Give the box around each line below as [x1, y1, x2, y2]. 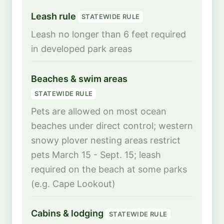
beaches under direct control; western [31, 120, 193, 131]
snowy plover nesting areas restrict [31, 134, 180, 145]
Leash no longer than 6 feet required [31, 28, 186, 39]
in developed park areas [31, 43, 132, 54]
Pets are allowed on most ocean [31, 105, 166, 116]
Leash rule [31, 10, 78, 21]
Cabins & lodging [31, 208, 105, 219]
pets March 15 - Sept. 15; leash [31, 149, 161, 160]
